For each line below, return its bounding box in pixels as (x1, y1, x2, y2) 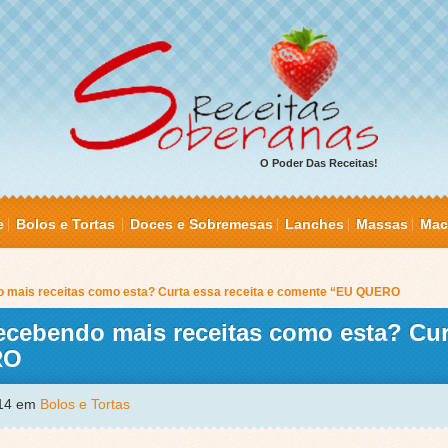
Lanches (285, 216, 344, 233)
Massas (356, 216, 408, 233)
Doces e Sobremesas (130, 216, 273, 233)
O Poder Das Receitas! (259, 157, 378, 170)
